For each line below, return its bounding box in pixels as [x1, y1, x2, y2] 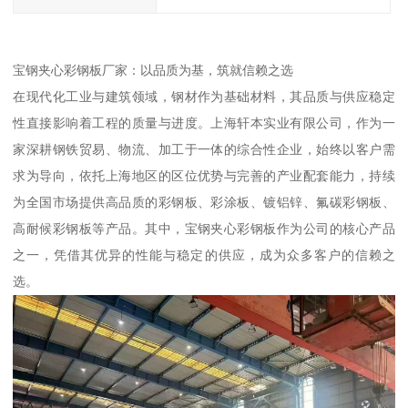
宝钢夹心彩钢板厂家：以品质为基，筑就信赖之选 [13, 63, 294, 78]
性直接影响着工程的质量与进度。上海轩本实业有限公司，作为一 [13, 116, 395, 131]
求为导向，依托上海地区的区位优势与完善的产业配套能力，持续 [13, 168, 395, 184]
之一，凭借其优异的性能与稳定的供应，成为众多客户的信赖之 [13, 248, 395, 263]
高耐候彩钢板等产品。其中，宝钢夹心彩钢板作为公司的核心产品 [13, 221, 395, 237]
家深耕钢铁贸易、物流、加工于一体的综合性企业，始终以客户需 [13, 142, 395, 158]
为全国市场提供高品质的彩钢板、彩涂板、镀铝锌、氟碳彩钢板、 [13, 195, 395, 210]
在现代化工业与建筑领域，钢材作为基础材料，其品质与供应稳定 [13, 89, 395, 105]
